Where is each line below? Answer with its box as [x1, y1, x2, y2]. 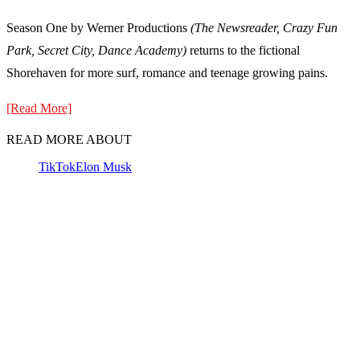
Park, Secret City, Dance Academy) [6, 43, 186, 58]
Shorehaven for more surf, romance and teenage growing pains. [6, 66, 328, 80]
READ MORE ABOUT [6, 133, 132, 147]
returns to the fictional [186, 43, 300, 58]
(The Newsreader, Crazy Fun [190, 21, 337, 35]
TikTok [39, 160, 76, 174]
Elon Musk [76, 160, 132, 174]
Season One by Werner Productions [6, 21, 190, 35]
